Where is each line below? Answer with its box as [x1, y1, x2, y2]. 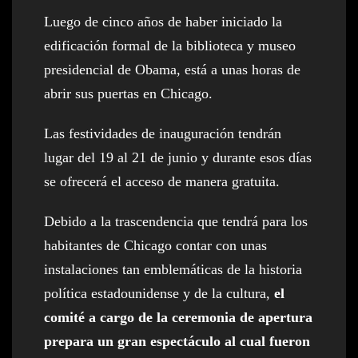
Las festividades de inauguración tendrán [44, 125, 281, 142]
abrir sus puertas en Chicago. [44, 86, 213, 102]
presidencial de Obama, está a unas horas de [44, 62, 300, 78]
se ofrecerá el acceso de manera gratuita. [44, 173, 280, 190]
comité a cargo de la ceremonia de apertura [44, 309, 312, 326]
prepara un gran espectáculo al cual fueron [44, 333, 310, 350]
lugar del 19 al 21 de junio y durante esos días [44, 149, 312, 166]
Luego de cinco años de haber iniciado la [44, 14, 282, 30]
